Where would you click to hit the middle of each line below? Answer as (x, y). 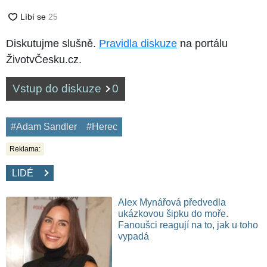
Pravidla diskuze (138, 43)
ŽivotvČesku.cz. (44, 59)
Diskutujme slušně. (52, 43)
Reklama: (25, 149)
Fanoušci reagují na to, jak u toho (188, 225)
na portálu (202, 43)
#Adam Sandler (44, 126)
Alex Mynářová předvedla (172, 202)
